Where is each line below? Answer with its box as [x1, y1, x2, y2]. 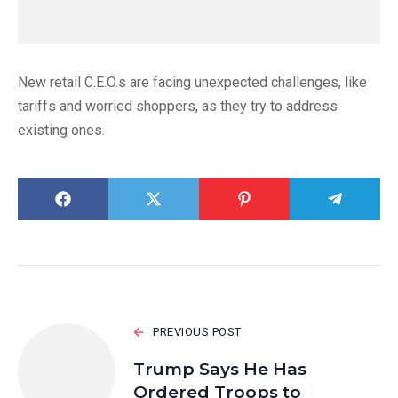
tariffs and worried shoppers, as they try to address [18, 98, 338, 115]
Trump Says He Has [133, 359, 306, 380]
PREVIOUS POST [153, 325, 242, 339]
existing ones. [18, 122, 105, 139]
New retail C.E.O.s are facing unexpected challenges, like [18, 74, 367, 92]
